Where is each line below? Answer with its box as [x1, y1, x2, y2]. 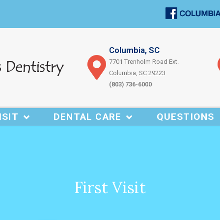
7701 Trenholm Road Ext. [109, 58, 179, 65]
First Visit [74, 177, 146, 197]
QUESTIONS [156, 111, 215, 122]
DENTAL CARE [54, 111, 122, 122]
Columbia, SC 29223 [109, 69, 165, 77]
